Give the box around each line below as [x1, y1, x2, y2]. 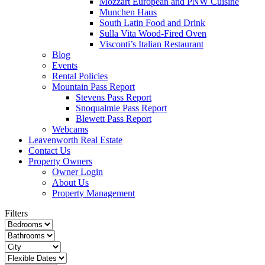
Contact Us [28, 146, 70, 156]
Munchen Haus [99, 7, 157, 17]
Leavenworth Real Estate [28, 135, 122, 145]
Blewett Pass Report [76, 114, 151, 124]
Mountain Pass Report [52, 82, 135, 92]
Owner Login [52, 167, 103, 177]
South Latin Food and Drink [99, 18, 205, 28]
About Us [52, 177, 89, 188]
